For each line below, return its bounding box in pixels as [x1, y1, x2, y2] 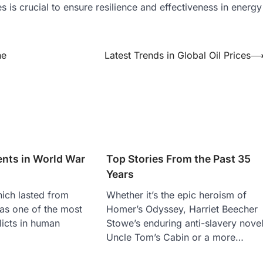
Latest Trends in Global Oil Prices [104, 49, 251, 61]
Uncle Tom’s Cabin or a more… [106, 231, 244, 243]
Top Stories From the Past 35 [106, 152, 251, 165]
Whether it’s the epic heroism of [106, 188, 247, 201]
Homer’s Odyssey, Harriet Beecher [106, 203, 258, 215]
